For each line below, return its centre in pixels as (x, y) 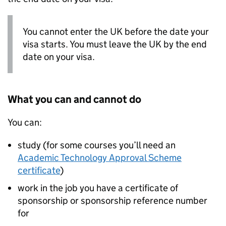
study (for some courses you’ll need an (97, 145)
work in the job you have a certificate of (98, 188)
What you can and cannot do (74, 100)
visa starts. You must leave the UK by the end (115, 44)
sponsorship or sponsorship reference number (112, 201)
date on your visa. (59, 57)
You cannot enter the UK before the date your (116, 32)
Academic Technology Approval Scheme (100, 158)
